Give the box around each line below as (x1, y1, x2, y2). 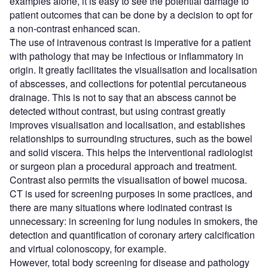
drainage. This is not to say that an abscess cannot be (10, 90, 236, 105)
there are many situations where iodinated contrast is (10, 200, 232, 215)
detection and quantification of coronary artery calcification (10, 228, 255, 242)
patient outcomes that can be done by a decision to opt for (10, 8, 252, 22)
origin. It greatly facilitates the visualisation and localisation (10, 63, 257, 77)
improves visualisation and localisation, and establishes (10, 118, 245, 132)
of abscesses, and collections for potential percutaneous (10, 77, 246, 91)
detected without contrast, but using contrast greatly (10, 104, 226, 118)
